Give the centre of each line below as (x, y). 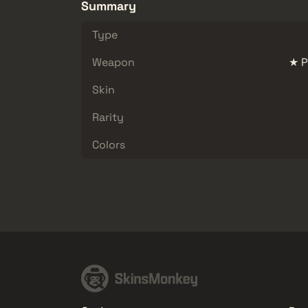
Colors (109, 144)
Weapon (113, 62)
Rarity (108, 117)
